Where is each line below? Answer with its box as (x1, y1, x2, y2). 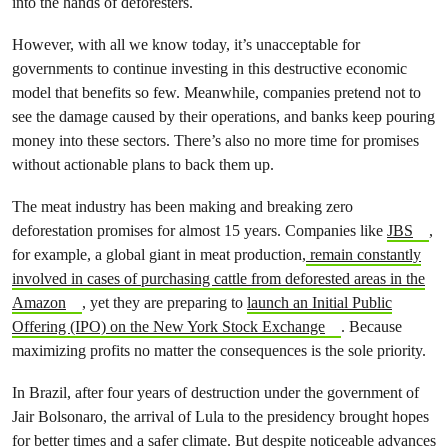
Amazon (12, 293, 66, 312)
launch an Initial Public (246, 293, 392, 312)
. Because (340, 317, 402, 336)
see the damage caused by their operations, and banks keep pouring (12, 107, 435, 126)
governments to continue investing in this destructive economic (12, 59, 407, 78)
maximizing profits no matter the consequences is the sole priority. (12, 341, 426, 360)
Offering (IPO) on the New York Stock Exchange (12, 317, 325, 336)
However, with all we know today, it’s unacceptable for (12, 35, 360, 54)
